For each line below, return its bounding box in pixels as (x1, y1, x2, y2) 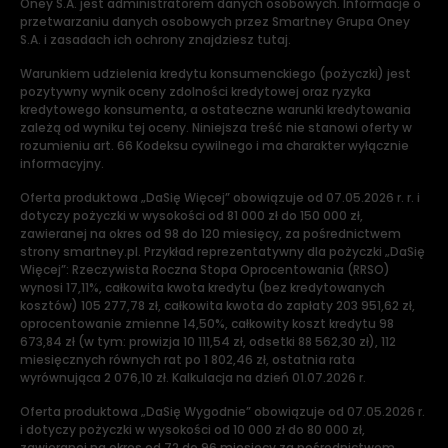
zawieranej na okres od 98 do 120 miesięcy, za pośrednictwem (20, 225, 401, 242)
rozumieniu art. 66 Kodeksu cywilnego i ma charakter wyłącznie (20, 137, 409, 154)
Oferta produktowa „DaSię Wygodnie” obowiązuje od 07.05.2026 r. (20, 403, 425, 420)
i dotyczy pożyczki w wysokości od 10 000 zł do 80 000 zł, (20, 421, 365, 438)
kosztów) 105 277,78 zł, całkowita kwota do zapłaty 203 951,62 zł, (20, 297, 415, 314)
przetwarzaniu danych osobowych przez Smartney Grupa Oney (20, 13, 410, 30)
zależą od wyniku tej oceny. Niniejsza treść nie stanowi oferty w (20, 119, 412, 136)
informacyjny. (20, 155, 104, 172)
